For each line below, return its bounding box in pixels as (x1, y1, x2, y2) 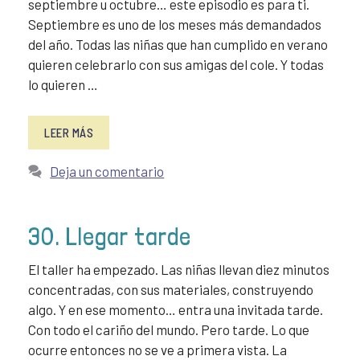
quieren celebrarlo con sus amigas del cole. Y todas (28, 56, 324, 73)
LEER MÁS (44, 125, 93, 140)
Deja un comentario (50, 162, 165, 179)
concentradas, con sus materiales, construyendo (28, 280, 313, 297)
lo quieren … (28, 76, 98, 93)
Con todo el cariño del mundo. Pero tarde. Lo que (28, 321, 309, 337)
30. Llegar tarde (28, 222, 191, 251)
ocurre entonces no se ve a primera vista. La (28, 341, 287, 358)
